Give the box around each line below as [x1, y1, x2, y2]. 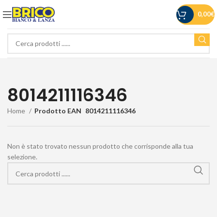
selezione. [7, 153, 37, 161]
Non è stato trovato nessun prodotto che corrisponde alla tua [7, 142, 193, 150]
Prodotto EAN [34, 107, 81, 115]
